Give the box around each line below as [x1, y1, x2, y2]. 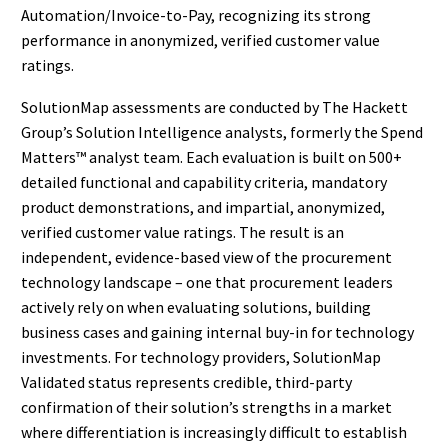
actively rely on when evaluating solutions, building [21, 297, 371, 318]
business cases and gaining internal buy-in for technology [21, 322, 414, 343]
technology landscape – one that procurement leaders [21, 272, 393, 293]
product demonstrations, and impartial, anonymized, [21, 197, 385, 218]
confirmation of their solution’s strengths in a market [21, 397, 392, 418]
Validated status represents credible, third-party [21, 372, 352, 393]
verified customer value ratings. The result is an [21, 222, 344, 243]
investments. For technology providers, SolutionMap [21, 347, 381, 368]
